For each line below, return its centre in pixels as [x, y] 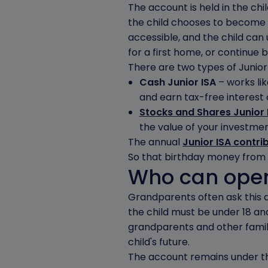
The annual [155, 142]
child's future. [159, 242]
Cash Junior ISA [177, 82]
